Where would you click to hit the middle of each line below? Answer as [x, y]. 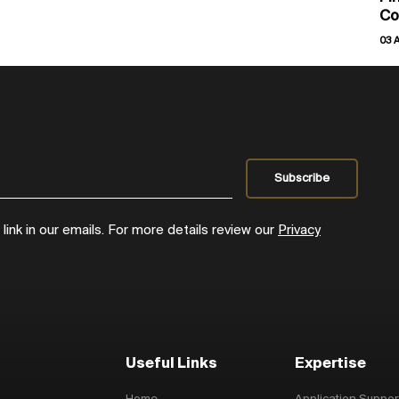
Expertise [330, 364]
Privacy [299, 231]
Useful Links [171, 364]
